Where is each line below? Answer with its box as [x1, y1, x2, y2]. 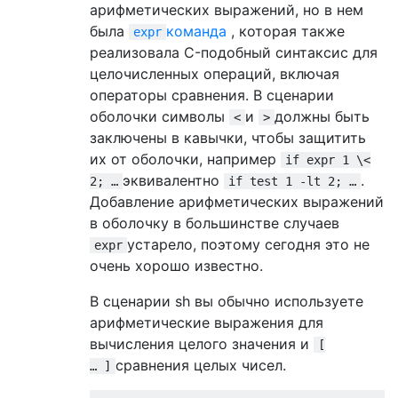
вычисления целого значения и [90, 334, 314, 353]
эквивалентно [123, 171, 224, 189]
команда [166, 21, 227, 40]
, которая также [227, 21, 345, 40]
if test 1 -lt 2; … [228, 173, 356, 188]
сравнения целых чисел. [115, 355, 286, 374]
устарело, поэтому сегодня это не [127, 235, 370, 253]
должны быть [275, 107, 370, 125]
